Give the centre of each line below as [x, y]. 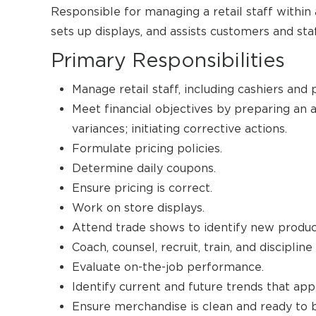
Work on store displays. [138, 208]
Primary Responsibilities [168, 60]
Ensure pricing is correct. [142, 188]
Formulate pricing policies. [147, 148]
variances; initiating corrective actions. [180, 129]
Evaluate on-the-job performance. [168, 267]
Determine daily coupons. [144, 168]
